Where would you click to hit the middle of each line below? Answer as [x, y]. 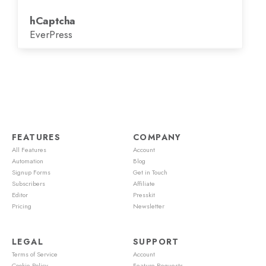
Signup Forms [31, 172]
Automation [28, 161]
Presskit [144, 194]
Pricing [22, 206]
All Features [29, 149]
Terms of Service [35, 254]
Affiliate [144, 183]
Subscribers [28, 183]
